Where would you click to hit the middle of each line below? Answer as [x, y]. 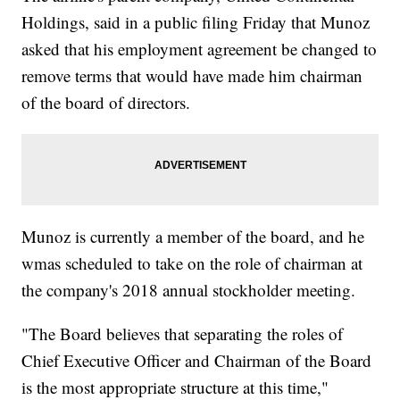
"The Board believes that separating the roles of [183, 334]
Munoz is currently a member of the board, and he [193, 237]
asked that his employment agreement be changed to [200, 49]
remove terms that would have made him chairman [192, 76]
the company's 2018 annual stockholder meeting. [189, 290]
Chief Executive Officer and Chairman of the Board [197, 361]
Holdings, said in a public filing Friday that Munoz [196, 22]
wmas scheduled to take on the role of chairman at [192, 263]
